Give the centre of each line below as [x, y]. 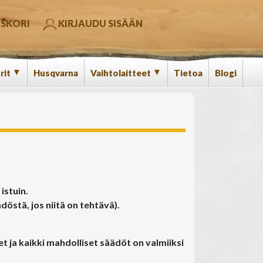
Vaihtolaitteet [122, 73]
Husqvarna [56, 73]
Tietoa [188, 73]
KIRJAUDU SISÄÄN [100, 23]
